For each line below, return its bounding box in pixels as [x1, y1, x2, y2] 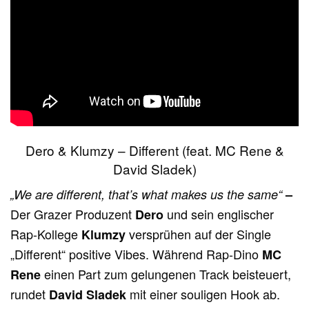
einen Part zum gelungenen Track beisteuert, [44, 265, 292, 283]
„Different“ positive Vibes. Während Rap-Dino [10, 245, 263, 263]
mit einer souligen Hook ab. [126, 285, 281, 303]
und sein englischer [163, 205, 275, 223]
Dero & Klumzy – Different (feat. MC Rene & [25, 141, 284, 160]
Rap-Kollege [10, 225, 82, 243]
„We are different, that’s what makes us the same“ [10, 186, 286, 203]
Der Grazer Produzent [10, 205, 136, 223]
